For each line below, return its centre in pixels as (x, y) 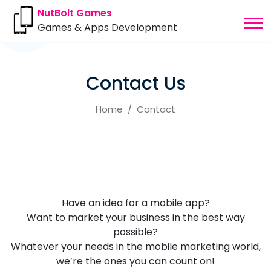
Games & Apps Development (107, 28)
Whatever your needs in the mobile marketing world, (135, 247)
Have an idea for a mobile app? (135, 203)
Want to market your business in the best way (135, 217)
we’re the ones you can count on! (135, 261)
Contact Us (135, 83)
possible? (135, 232)
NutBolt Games (75, 13)
